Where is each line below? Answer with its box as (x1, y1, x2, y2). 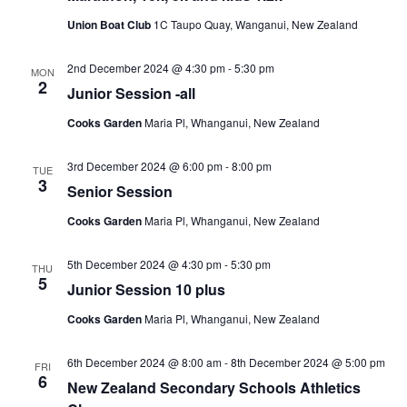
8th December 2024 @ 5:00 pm (230, 354, 385, 370)
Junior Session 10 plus (66, 279, 225, 300)
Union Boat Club (66, 16, 154, 33)
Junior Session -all (66, 83, 195, 104)
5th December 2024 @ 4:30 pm (66, 256, 222, 272)
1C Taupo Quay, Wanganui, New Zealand (153, 16, 358, 32)
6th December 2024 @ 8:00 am (66, 354, 222, 370)
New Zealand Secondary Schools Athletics (66, 377, 361, 398)
